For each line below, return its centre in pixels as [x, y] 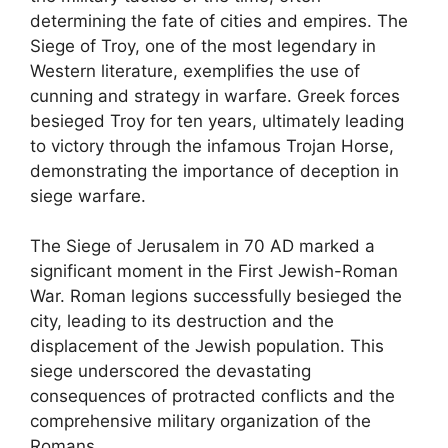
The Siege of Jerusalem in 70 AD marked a [202, 246]
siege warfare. [88, 195]
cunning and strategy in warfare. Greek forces [215, 95]
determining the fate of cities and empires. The [219, 20]
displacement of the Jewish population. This [207, 346]
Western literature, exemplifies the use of [195, 70]
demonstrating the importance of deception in [214, 170]
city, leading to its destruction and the [182, 321]
